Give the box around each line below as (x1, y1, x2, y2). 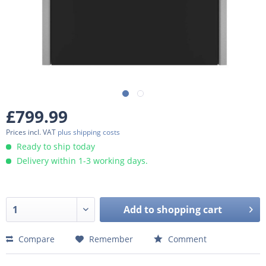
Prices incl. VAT (6, 127, 58, 137)
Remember (89, 233, 133, 245)
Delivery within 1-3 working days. (14, 155, 148, 166)
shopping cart (157, 202, 223, 216)
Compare (16, 233, 55, 245)
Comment (166, 233, 207, 245)
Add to (123, 202, 155, 216)
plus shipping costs (58, 127, 120, 137)
